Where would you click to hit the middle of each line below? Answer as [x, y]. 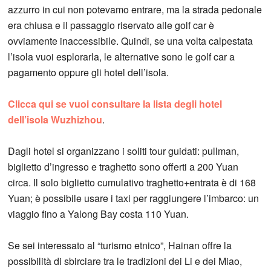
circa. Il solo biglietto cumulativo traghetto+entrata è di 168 [132, 182]
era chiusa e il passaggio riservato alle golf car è [111, 25]
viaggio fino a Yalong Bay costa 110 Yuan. [99, 214]
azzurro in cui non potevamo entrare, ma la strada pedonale [135, 9]
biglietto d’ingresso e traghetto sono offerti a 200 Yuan [123, 166]
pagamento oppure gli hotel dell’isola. [89, 72]
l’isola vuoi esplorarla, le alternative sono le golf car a [122, 56]
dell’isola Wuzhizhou [55, 119]
